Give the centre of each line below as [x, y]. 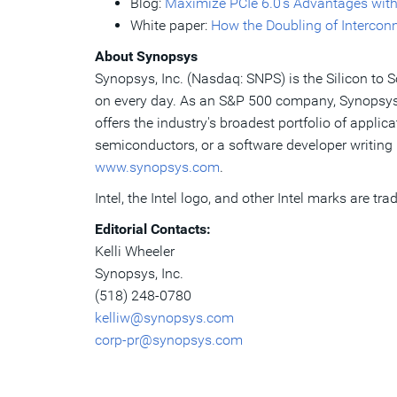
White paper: [171, 25]
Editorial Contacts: [153, 229]
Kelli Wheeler [135, 251]
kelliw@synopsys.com [164, 318]
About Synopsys [146, 56]
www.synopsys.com [157, 167]
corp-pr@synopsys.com [169, 340]
